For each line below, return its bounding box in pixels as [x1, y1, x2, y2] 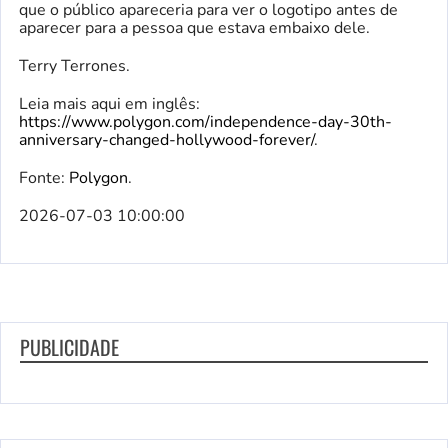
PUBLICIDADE [20, 331, 119, 362]
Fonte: [19, 166, 69, 189]
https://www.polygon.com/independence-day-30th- [19, 110, 392, 133]
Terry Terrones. [19, 54, 130, 77]
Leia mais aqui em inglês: [19, 92, 200, 115]
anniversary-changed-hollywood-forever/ [19, 128, 314, 151]
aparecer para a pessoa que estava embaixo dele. [19, 16, 370, 39]
